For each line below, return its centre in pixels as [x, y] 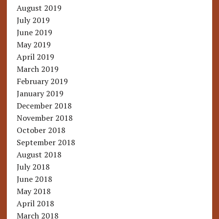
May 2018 [33, 191]
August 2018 [39, 155]
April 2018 [35, 204]
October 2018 [41, 130]
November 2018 [44, 118]
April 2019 [35, 57]
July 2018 [33, 167]
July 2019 [33, 20]
